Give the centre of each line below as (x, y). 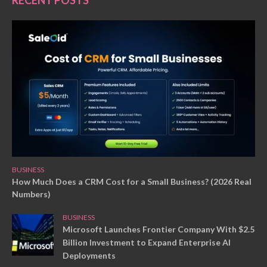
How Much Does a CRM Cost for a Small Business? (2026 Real (132, 182)
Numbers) (31, 194)
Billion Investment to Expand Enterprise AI (147, 243)
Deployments (89, 256)
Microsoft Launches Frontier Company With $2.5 (159, 229)
